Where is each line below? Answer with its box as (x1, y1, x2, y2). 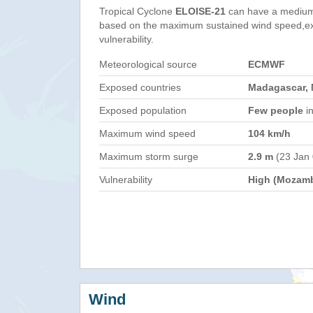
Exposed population (99, 105, 187, 116)
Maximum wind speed (99, 128, 196, 139)
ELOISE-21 (175, 6, 226, 17)
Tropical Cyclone (99, 6, 175, 17)
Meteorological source (99, 59, 197, 70)
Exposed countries (99, 82, 181, 93)
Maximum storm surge (99, 151, 198, 162)
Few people (248, 105, 303, 116)
